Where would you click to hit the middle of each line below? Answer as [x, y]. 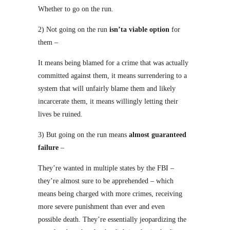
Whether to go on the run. [76, 9]
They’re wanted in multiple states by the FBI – [106, 168]
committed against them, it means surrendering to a [112, 76]
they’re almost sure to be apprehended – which [106, 181]
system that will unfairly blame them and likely [107, 89]
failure [48, 148]
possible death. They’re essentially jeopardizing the [112, 219]
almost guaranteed [157, 135]
